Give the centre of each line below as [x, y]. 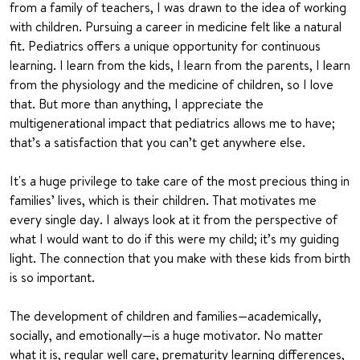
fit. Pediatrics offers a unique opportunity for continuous [165, 46]
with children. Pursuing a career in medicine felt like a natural [176, 27]
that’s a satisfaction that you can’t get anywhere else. [157, 143]
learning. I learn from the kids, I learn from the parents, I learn [180, 65]
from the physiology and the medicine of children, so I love [172, 85]
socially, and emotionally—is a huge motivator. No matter [166, 335]
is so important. [52, 278]
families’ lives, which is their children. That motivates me [163, 200]
